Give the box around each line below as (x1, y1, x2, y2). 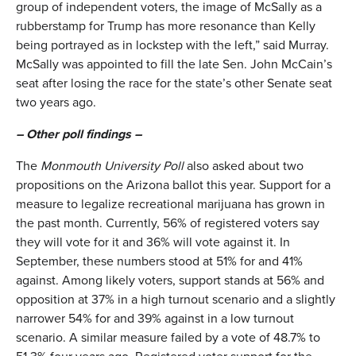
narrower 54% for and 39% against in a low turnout (16, 308, 294, 327)
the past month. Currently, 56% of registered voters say (16, 213, 319, 232)
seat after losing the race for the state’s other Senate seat (16, 73, 332, 92)
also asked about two (184, 156, 304, 175)
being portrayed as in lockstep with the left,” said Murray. (16, 35, 329, 54)
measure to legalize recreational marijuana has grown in (16, 194, 325, 213)
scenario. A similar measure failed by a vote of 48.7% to (16, 327, 320, 346)
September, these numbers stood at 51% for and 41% (16, 251, 303, 270)
